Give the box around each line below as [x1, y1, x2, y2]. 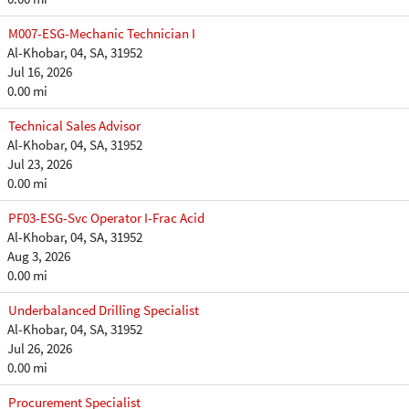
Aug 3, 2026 [7, 247, 70, 265]
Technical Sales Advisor [8, 117, 141, 134]
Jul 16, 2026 [7, 63, 72, 80]
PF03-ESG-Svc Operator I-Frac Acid [8, 209, 204, 226]
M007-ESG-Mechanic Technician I [8, 25, 195, 42]
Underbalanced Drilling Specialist [8, 301, 199, 319]
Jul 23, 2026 [7, 155, 72, 173]
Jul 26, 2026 [7, 340, 72, 357]
